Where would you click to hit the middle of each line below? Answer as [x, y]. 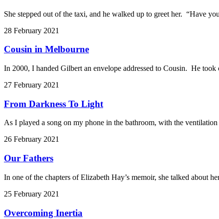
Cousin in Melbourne [46, 49]
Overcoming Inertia [43, 213]
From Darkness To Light [54, 104]
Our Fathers [29, 158]
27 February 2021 [32, 85]
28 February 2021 [32, 30]
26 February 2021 [32, 139]
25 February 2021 [32, 194]
